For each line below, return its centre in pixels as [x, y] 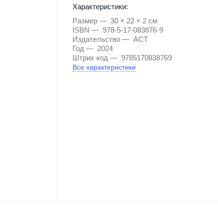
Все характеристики [104, 67]
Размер [85, 21]
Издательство [96, 39]
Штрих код [90, 58]
